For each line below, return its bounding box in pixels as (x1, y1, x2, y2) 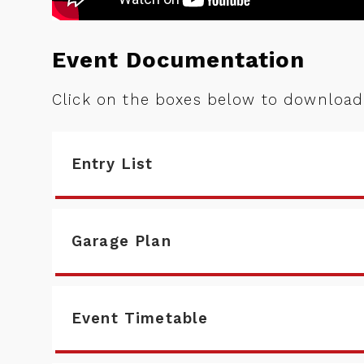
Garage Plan (71, 232, 171, 249)
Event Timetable (71, 310, 209, 327)
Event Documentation (52, 47, 305, 73)
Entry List (71, 155, 154, 172)
